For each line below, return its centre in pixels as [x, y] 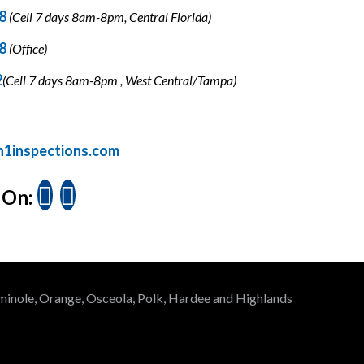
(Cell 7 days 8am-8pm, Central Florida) [110, 17]
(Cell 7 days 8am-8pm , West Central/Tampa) [119, 80]
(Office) [28, 49]
